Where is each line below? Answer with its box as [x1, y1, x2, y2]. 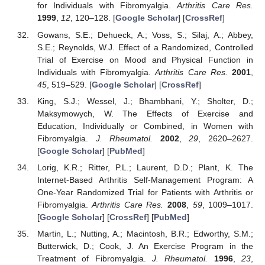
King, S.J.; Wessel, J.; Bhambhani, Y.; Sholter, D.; [37, 96, 253, 106]
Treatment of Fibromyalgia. [37, 253, 152, 263]
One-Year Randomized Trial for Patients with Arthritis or [37, 187, 253, 197]
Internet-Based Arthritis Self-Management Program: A [37, 174, 253, 185]
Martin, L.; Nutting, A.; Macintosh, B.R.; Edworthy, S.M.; [37, 228, 253, 238]
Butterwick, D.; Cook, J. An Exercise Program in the [37, 241, 253, 251]
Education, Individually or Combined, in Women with [37, 121, 253, 131]
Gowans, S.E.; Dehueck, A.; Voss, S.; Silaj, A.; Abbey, [37, 30, 253, 40]
